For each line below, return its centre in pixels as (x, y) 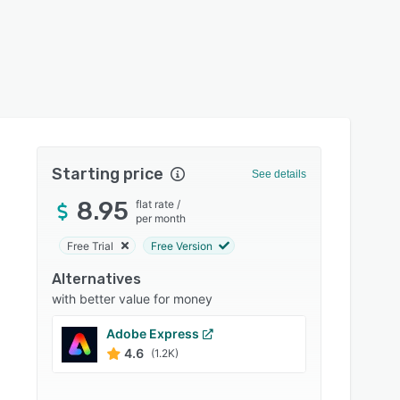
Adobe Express (153, 333)
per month (161, 218)
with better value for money (133, 299)
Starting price (108, 174)
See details (279, 174)
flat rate (155, 204)
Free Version (182, 246)
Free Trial (91, 246)
